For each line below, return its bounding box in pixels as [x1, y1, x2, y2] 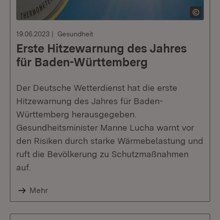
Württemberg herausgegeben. [16, 109, 137, 119]
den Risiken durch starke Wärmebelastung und [16, 136, 203, 146]
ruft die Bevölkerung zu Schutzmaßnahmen [16, 149, 189, 159]
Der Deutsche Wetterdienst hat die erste [16, 82, 177, 93]
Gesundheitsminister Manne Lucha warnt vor [16, 122, 194, 133]
